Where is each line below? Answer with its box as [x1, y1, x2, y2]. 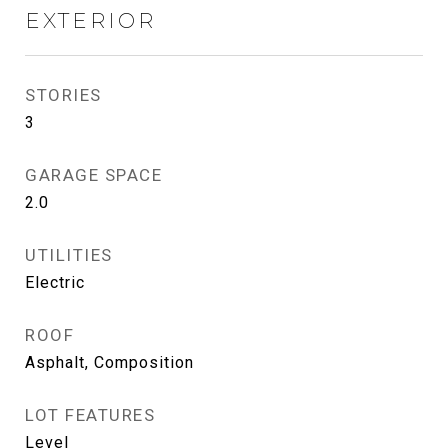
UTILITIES [25, 245, 113, 265]
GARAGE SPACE [25, 165, 162, 185]
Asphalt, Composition [25, 353, 194, 372]
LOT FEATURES [25, 405, 155, 425]
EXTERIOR [25, 8, 156, 33]
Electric [25, 273, 85, 292]
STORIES [25, 85, 102, 105]
